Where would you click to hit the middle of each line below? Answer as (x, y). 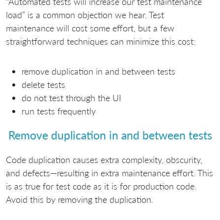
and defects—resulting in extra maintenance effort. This (110, 173)
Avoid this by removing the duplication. (80, 199)
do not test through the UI (71, 97)
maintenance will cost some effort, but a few (90, 28)
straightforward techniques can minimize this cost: (101, 41)
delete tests (43, 84)
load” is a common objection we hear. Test (85, 14)
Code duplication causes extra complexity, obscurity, (104, 159)
